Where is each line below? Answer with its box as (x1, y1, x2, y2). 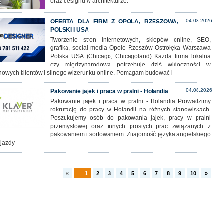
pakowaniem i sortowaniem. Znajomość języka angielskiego (50, 131, 211, 138)
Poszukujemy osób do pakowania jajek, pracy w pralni (50, 114, 211, 121)
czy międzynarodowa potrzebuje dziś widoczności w (50, 61, 211, 68)
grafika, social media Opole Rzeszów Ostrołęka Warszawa (50, 44, 211, 51)
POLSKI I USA (50, 26, 89, 33)
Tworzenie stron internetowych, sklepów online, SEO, (50, 36, 211, 43)
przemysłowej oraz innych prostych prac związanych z (50, 123, 211, 130)
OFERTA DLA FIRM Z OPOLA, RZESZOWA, (50, 18, 178, 25)
